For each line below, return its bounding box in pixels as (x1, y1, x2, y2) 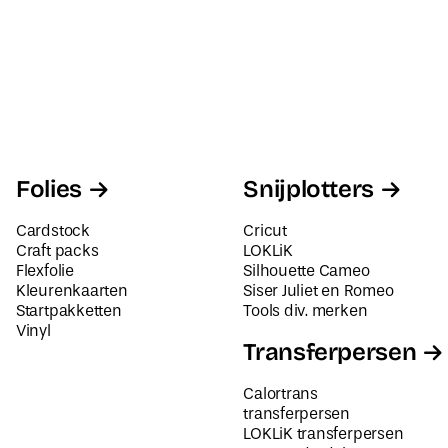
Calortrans (243, 384, 318, 404)
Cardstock (15, 221, 90, 241)
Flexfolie (15, 261, 74, 281)
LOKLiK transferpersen (243, 424, 404, 444)
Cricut (243, 221, 287, 241)
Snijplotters (243, 175, 375, 204)
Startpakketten (15, 301, 122, 321)
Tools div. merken (243, 301, 368, 321)
